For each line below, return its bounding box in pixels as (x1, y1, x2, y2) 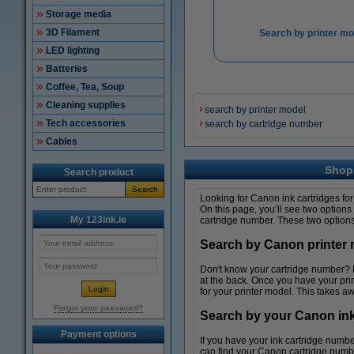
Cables (46, 136, 77, 147)
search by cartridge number (205, 119, 322, 130)
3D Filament (46, 27, 100, 38)
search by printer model (205, 104, 306, 116)
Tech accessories (46, 118, 126, 129)
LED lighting (46, 45, 100, 56)
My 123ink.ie (70, 214, 126, 225)
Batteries (46, 63, 88, 74)
